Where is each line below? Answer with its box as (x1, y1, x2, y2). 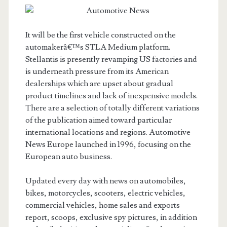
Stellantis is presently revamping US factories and (25, 54, 197, 64)
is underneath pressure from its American (25, 66, 169, 77)
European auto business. (25, 152, 112, 162)
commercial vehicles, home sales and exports (25, 200, 180, 210)
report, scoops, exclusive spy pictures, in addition (25, 212, 197, 222)
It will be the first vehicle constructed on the (25, 30, 176, 40)
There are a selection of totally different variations (25, 103, 200, 113)
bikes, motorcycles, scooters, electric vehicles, (25, 188, 185, 198)
